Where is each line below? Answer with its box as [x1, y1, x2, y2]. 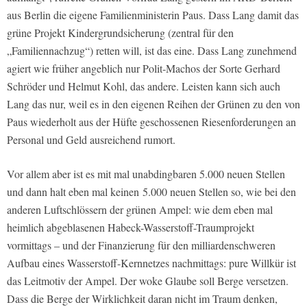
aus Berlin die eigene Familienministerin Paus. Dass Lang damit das [7, 8, 299, 23]
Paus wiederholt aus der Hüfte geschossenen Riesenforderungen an [7, 114, 296, 130]
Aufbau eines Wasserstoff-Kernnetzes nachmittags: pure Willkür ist [7, 256, 296, 271]
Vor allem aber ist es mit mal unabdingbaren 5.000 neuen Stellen [7, 167, 285, 182]
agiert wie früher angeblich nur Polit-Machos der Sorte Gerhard [7, 61, 280, 76]
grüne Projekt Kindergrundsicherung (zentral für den [7, 25, 234, 40]
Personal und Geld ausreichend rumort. [7, 132, 175, 147]
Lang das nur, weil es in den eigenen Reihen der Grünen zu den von [7, 97, 300, 112]
